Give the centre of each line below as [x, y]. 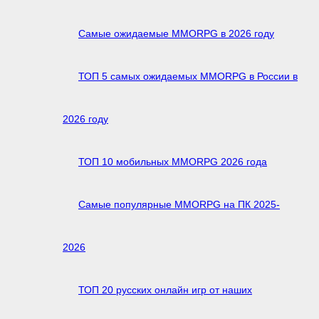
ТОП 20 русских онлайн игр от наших [165, 289]
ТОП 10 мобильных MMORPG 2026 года [173, 161]
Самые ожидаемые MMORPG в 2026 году [176, 33]
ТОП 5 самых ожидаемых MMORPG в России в [188, 76]
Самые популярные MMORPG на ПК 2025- [179, 204]
